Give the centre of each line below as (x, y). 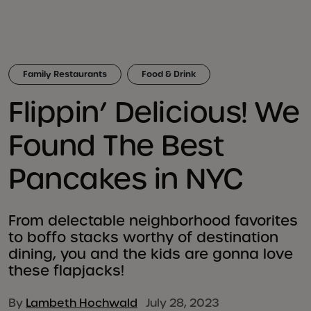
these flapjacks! (66, 271)
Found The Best (116, 145)
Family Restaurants (65, 74)
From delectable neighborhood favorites (153, 221)
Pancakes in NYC (126, 179)
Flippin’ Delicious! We (154, 112)
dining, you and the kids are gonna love (151, 254)
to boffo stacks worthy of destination (143, 237)
